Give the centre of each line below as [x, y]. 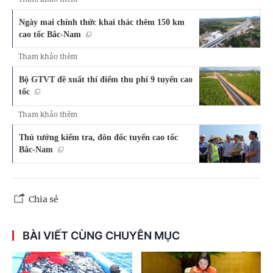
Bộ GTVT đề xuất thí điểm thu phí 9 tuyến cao [106, 80]
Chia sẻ [44, 199]
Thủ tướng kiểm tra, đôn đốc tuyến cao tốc [98, 137]
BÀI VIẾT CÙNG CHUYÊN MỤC [101, 235]
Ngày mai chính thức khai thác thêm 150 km [102, 22]
